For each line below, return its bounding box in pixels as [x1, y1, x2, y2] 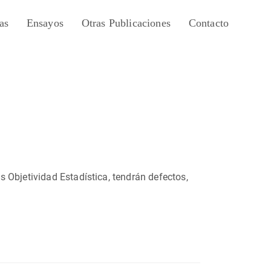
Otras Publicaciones [81, 17, 171, 30]
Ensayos [26, 17, 64, 30]
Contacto [188, 17, 229, 30]
